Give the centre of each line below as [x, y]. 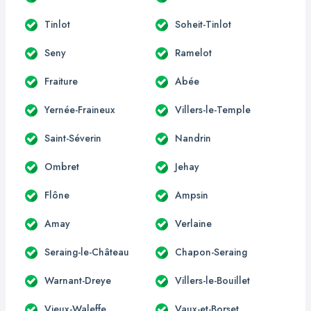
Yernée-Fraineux [80, 109]
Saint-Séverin [73, 138]
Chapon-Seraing [211, 252]
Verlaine [193, 223]
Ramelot [193, 52]
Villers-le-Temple [213, 109]
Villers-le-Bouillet [212, 280]
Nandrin [193, 138]
